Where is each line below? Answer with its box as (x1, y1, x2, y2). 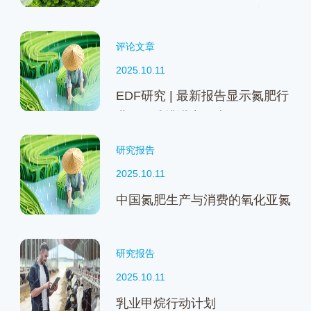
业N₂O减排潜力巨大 (115, 109, 227, 124)
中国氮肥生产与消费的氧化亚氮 (115, 192, 291, 207)
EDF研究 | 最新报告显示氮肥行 (115, 88, 289, 103)
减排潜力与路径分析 (115, 212, 228, 228)
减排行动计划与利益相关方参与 (115, 6, 291, 21)
